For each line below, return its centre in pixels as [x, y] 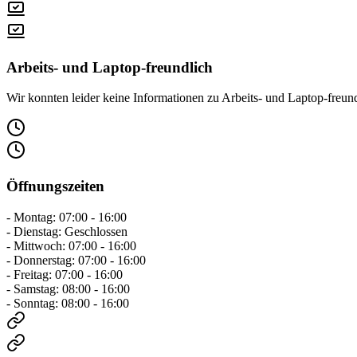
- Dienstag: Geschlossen [67, 231]
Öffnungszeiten [55, 186]
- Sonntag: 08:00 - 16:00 [68, 303]
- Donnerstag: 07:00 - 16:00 [76, 260]
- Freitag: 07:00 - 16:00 [65, 274]
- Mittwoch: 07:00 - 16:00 [71, 245]
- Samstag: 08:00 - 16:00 [68, 288]
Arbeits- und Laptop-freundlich [110, 67]
